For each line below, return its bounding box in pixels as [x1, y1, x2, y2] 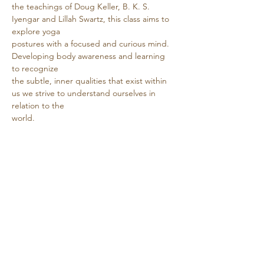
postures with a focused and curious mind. [12, 38, 171, 49]
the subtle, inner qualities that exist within [12, 75, 169, 86]
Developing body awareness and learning [12, 51, 167, 61]
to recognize [12, 63, 58, 74]
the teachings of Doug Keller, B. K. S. [12, 1, 152, 12]
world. [12, 113, 35, 123]
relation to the [12, 100, 64, 111]
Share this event [12, 208, 90, 221]
